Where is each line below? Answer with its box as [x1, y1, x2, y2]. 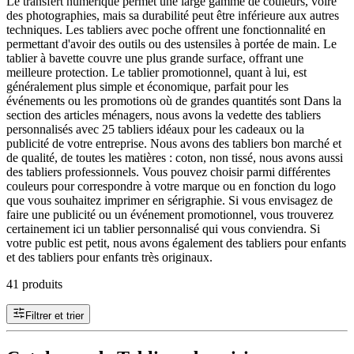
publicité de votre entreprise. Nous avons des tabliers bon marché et [6, 136, 341, 150]
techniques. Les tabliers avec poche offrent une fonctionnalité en [6, 22, 326, 36]
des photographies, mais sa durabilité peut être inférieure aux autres [6, 8, 339, 22]
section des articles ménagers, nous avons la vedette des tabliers [6, 107, 321, 122]
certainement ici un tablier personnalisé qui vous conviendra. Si [6, 221, 320, 235]
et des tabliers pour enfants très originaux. [6, 250, 213, 264]
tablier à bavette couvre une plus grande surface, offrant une [6, 51, 303, 65]
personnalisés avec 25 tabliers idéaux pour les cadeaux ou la [6, 122, 304, 136]
